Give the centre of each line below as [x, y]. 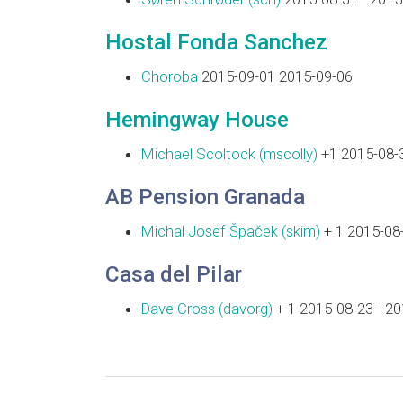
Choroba [170, 76]
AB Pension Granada [205, 197]
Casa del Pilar [174, 274]
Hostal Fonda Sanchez [216, 42]
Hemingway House [197, 119]
